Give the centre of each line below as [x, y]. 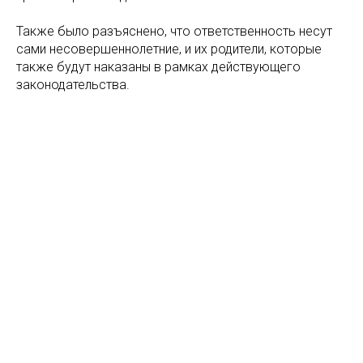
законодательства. [73, 85]
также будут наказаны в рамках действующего [158, 67]
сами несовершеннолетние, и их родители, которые [169, 49]
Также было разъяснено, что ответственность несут [174, 31]
